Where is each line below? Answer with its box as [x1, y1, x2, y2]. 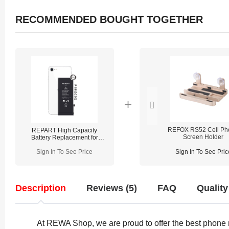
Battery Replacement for [31, 133, 98, 141]
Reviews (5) [86, 182, 137, 193]
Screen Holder [183, 133, 224, 141]
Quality [197, 182, 228, 193]
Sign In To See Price [36, 148, 93, 155]
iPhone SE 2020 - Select [30, 141, 99, 148]
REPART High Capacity [32, 126, 98, 134]
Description [15, 182, 66, 193]
